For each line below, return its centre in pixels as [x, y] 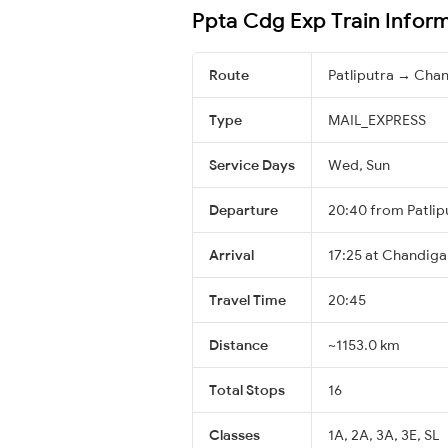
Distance [238, 344]
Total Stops [247, 389]
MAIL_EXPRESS [377, 119]
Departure [243, 209]
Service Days [252, 164]
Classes [234, 434]
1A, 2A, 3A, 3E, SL [383, 434]
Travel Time [247, 299]
